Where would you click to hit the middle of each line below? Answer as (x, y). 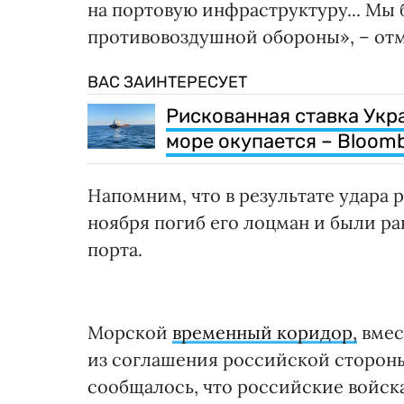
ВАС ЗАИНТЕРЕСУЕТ (167, 83)
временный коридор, (265, 333)
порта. (115, 250)
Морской (130, 333)
